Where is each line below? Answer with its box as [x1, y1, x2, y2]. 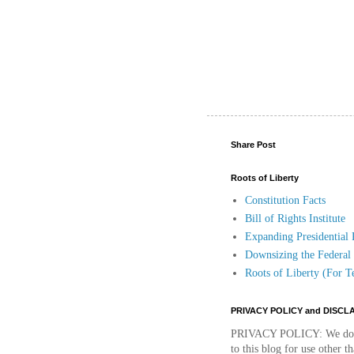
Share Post [231, 140, 276, 150]
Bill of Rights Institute [244, 212, 345, 224]
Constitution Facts [244, 194, 326, 206]
